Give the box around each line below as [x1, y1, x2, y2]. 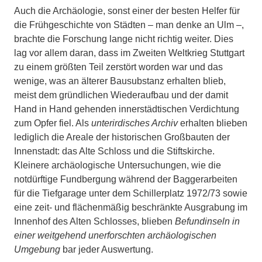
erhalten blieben [178, 118, 247, 128]
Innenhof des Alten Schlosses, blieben [14, 216, 175, 226]
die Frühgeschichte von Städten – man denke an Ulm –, [14, 19, 244, 30]
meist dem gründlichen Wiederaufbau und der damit [14, 89, 228, 100]
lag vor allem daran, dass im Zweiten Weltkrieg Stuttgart [14, 47, 244, 58]
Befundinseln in [175, 216, 240, 226]
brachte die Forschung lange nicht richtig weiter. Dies [14, 33, 233, 44]
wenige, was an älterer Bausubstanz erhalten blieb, [14, 75, 226, 86]
